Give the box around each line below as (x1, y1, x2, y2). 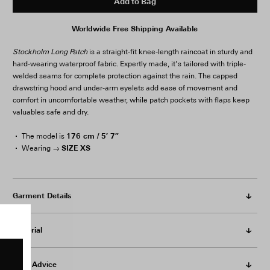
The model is (21, 132, 66, 140)
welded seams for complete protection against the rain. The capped (12, 72, 237, 80)
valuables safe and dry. (12, 108, 89, 116)
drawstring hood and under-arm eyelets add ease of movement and (12, 84, 237, 92)
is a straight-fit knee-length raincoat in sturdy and (87, 48, 253, 56)
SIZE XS (61, 143, 90, 152)
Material (12, 225, 42, 234)
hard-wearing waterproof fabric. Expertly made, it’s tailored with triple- (12, 60, 246, 68)
